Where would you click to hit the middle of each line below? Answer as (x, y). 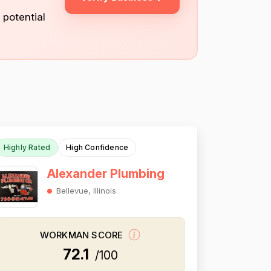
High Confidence (97, 147)
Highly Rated (27, 147)
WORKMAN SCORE (83, 235)
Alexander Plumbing (106, 174)
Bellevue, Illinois (86, 191)
